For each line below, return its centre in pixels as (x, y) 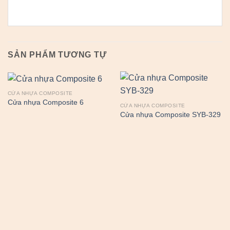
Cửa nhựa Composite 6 (45, 103)
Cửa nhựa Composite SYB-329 (170, 115)
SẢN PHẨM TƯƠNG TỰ (57, 55)
